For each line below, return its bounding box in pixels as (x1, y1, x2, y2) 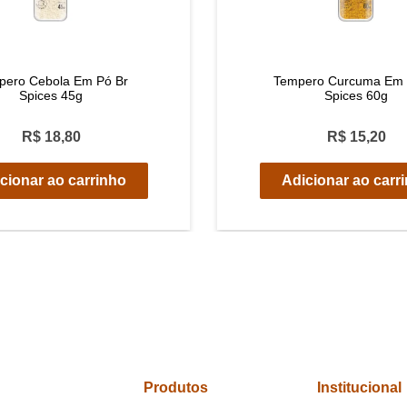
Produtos (144, 380, 209, 395)
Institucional (316, 380, 402, 395)
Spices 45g (19, 88, 83, 103)
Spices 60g (324, 88, 388, 103)
